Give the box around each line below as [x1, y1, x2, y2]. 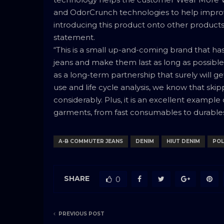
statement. [53, 32, 95, 42]
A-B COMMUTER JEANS [58, 138, 123, 145]
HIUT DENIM [166, 138, 200, 145]
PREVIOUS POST [58, 210, 104, 217]
